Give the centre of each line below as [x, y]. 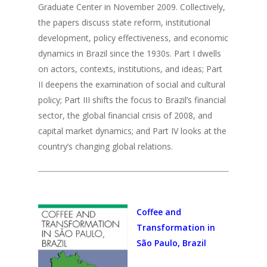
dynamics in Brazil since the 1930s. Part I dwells [130, 53]
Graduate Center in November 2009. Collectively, [132, 7]
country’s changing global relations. [105, 146]
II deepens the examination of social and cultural [132, 84]
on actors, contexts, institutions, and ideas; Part [130, 69]
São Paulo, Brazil [171, 243]
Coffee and [159, 212]
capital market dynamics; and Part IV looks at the [132, 131]
